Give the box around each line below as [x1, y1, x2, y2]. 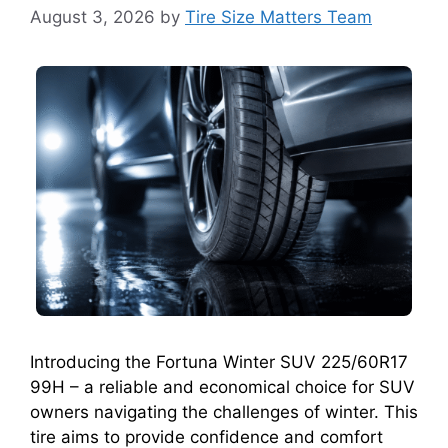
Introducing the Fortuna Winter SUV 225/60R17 [30, 351, 408, 372]
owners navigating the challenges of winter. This [30, 401, 418, 422]
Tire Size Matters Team [185, 6, 372, 27]
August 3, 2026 [30, 6, 155, 27]
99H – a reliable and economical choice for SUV [30, 376, 415, 397]
